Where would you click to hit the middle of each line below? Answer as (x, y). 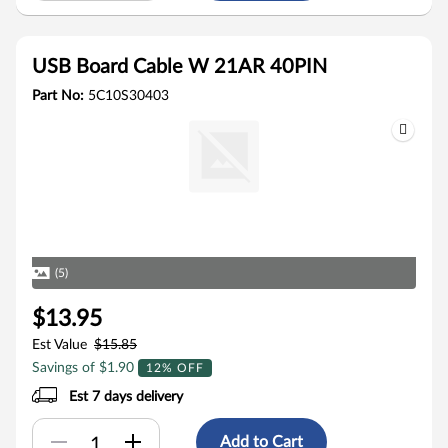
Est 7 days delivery (126, 397)
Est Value (59, 345)
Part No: (60, 96)
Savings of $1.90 (85, 368)
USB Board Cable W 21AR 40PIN (179, 67)
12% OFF (175, 368)
